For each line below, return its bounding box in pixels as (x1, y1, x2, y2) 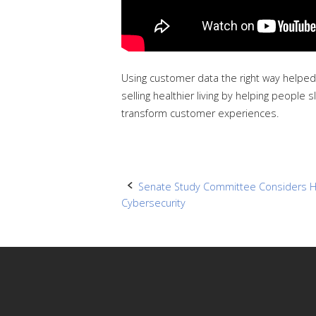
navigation (121, 207, 206, 232)
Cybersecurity (121, 195, 186, 209)
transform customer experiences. (121, 106, 279, 120)
